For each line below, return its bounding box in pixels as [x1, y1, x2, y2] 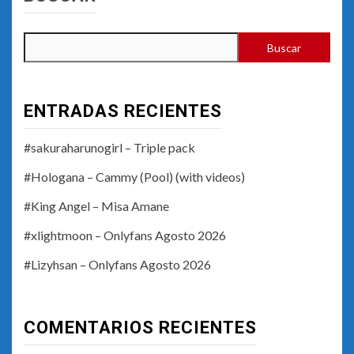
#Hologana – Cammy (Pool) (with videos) [24, 169, 245, 185]
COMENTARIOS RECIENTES [24, 318, 257, 338]
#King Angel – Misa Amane [24, 198, 169, 214]
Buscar [267, 40, 302, 55]
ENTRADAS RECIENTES [24, 101, 222, 122]
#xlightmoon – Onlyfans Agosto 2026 [24, 228, 226, 243]
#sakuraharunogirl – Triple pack [24, 140, 195, 156]
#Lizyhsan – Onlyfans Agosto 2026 [24, 257, 211, 273]
